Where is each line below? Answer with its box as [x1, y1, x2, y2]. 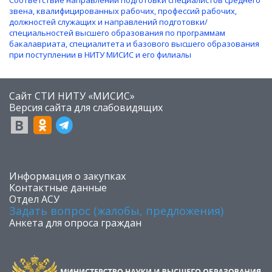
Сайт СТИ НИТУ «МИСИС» [9, 89, 135, 103]
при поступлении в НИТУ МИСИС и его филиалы [9, 49, 191, 60]
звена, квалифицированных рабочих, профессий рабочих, [9, 5, 237, 16]
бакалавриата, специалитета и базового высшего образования [9, 38, 259, 49]
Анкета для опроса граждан [9, 216, 141, 229]
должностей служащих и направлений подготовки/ [9, 16, 208, 27]
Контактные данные [9, 180, 107, 194]
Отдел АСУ [9, 192, 59, 206]
